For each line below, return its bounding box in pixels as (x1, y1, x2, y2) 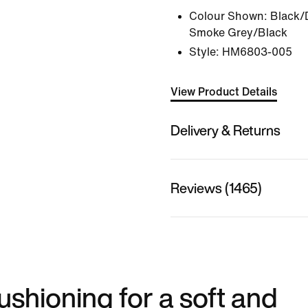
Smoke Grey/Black (189, 27, 287, 38)
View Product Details (170, 86, 277, 98)
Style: (189, 46, 219, 58)
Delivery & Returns (170, 120, 280, 140)
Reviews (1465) (170, 177, 262, 198)
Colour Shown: (189, 10, 267, 22)
